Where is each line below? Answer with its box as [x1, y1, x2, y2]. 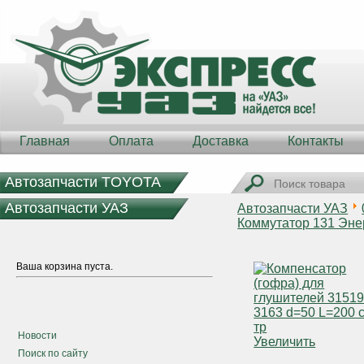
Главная [19, 134, 70, 148]
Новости [18, 330, 57, 341]
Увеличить [253, 335, 316, 349]
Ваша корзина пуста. [16, 261, 113, 272]
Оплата [109, 134, 154, 148]
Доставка [193, 134, 249, 148]
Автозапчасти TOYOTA [5, 174, 161, 190]
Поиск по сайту [18, 348, 88, 359]
